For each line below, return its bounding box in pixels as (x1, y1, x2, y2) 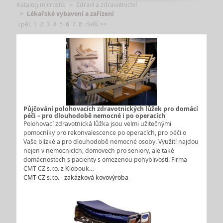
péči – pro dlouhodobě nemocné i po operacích (23, 111, 165, 120)
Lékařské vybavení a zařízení (26, 9, 114, 18)
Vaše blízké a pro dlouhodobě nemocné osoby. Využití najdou (23, 137, 199, 146)
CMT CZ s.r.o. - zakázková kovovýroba (23, 173, 128, 182)
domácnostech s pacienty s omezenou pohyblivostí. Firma (23, 155, 187, 164)
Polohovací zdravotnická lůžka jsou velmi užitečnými (23, 119, 171, 128)
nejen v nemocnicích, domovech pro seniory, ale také (23, 146, 174, 155)
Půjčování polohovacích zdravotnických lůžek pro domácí (23, 105, 198, 113)
